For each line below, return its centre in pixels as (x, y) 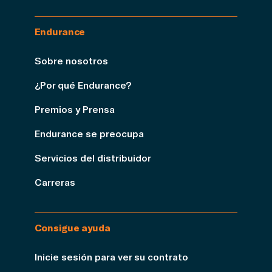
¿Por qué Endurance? (83, 84)
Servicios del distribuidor (93, 157)
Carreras (55, 182)
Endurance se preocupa (89, 133)
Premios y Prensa (74, 109)
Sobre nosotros (71, 60)
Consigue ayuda (72, 228)
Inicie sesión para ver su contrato (111, 257)
